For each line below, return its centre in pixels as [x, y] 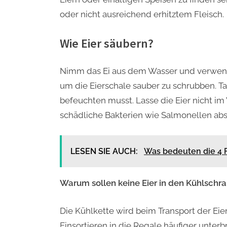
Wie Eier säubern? [107, 44]
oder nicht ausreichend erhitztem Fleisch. [142, 14]
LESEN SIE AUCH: [105, 152]
